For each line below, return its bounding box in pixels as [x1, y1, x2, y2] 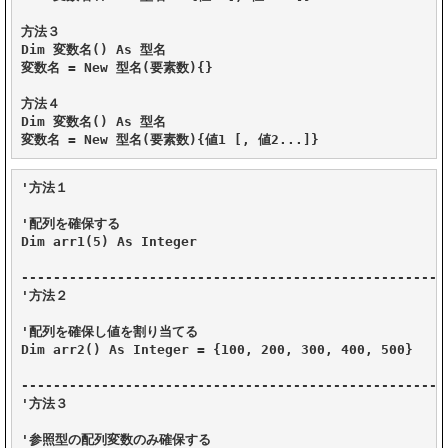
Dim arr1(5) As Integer [21, 233, 197, 249]
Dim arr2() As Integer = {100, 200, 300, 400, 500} [21, 341, 413, 357]
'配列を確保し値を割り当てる [21, 323, 198, 339]
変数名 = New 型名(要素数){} [21, 60, 213, 75]
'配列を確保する [21, 215, 120, 231]
